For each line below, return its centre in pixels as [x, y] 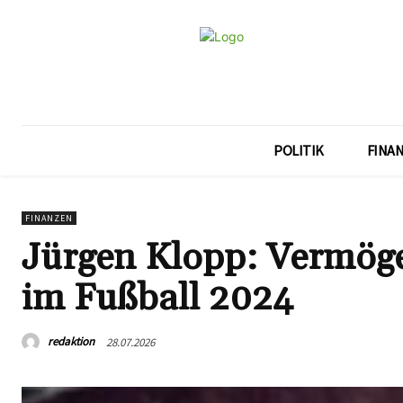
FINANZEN [49, 218]
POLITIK [299, 150]
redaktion [71, 342]
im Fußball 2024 [157, 299]
